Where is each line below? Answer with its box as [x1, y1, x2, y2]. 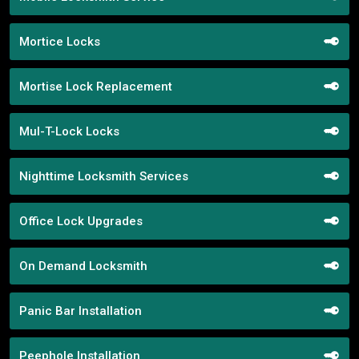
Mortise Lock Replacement [19, 79, 172, 94]
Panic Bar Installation [19, 303, 142, 318]
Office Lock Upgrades [19, 213, 143, 228]
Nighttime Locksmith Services [19, 168, 188, 184]
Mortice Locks [19, 34, 100, 49]
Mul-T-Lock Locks [19, 123, 119, 139]
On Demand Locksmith [19, 258, 147, 273]
